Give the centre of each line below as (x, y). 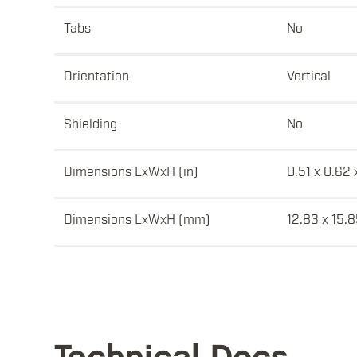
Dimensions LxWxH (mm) (137, 219)
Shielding (90, 123)
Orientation (96, 75)
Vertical (309, 75)
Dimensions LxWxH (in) (131, 171)
